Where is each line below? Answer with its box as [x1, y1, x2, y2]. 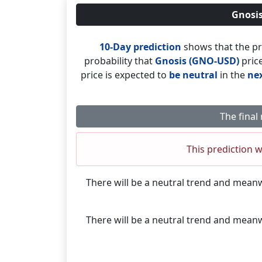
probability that [84, 54, 155, 67]
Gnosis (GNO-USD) [154, 54, 239, 67]
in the [218, 68, 247, 81]
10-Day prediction [99, 40, 181, 53]
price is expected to [81, 68, 169, 81]
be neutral [169, 68, 218, 81]
